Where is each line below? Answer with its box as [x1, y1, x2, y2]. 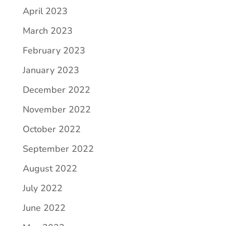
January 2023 [22, 64, 79, 76]
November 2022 [22, 103, 91, 116]
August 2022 [22, 162, 77, 175]
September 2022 [22, 142, 94, 155]
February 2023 [22, 44, 85, 56]
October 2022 [22, 123, 81, 135]
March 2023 [22, 24, 73, 37]
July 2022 [22, 182, 63, 194]
